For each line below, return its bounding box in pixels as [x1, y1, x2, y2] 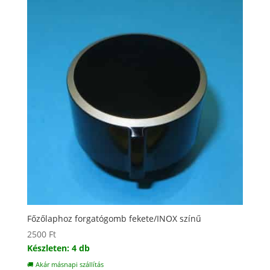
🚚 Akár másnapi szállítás [27, 260, 104, 269]
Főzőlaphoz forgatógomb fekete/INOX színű [27, 212, 201, 224]
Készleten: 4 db [27, 242, 90, 254]
